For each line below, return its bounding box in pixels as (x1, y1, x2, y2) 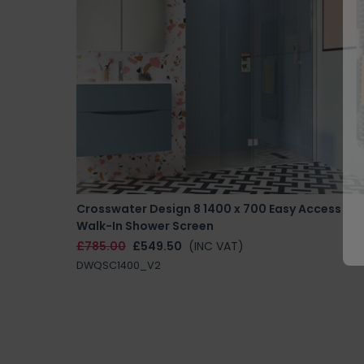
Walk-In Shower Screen (76, 218, 214, 235)
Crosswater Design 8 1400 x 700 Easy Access (76, 201, 341, 218)
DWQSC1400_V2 (76, 258, 161, 273)
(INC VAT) (188, 238, 244, 255)
